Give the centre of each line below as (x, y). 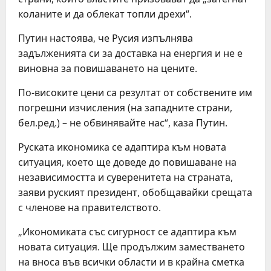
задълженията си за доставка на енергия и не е (130, 53)
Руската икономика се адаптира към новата (122, 147)
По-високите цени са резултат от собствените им (135, 93)
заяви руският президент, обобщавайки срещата (135, 192)
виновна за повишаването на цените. (108, 68)
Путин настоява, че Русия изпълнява (106, 38)
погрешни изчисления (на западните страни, (125, 108)
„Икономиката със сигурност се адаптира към (127, 232)
